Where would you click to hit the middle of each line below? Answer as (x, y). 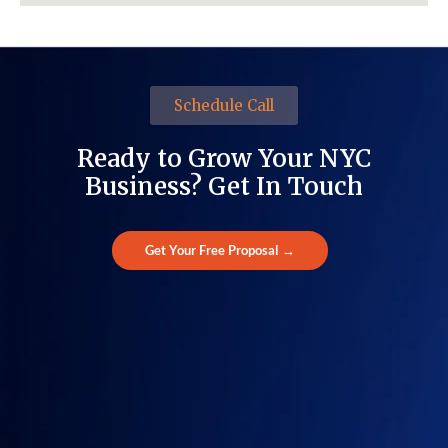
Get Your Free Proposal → (220, 249)
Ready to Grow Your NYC (224, 158)
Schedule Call (224, 105)
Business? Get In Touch (224, 186)
